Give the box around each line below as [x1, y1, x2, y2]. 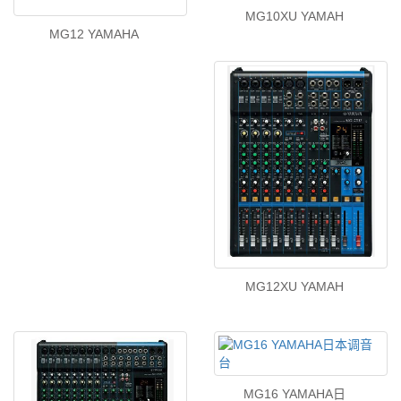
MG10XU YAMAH [244, 9, 344, 24]
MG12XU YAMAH [244, 279, 344, 294]
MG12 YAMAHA [48, 26, 139, 41]
